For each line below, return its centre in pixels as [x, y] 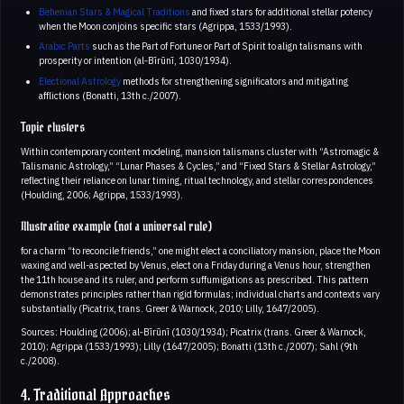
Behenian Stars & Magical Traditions [114, 11]
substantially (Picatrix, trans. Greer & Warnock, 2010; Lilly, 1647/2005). [170, 308]
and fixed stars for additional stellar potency [281, 11]
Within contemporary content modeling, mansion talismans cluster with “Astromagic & [200, 151]
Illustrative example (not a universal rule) [116, 227]
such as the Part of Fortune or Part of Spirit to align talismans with [226, 46]
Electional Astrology [79, 81]
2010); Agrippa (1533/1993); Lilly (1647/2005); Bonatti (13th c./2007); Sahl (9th [189, 346]
